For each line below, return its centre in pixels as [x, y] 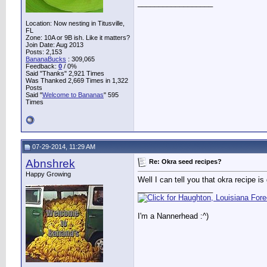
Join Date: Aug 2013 [55, 45]
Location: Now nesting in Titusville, [75, 23]
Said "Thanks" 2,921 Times [65, 73]
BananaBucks [46, 59]
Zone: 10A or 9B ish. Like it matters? [78, 38]
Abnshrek [50, 164]
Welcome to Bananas [73, 95]
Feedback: [42, 66]
